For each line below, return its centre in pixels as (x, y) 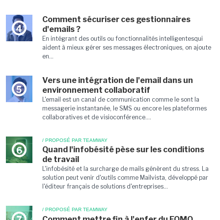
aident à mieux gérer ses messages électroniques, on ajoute (126, 47)
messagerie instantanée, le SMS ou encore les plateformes (124, 108)
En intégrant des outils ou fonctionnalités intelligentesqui (122, 39)
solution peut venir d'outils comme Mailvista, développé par (125, 178)
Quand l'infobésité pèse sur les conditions (123, 150)
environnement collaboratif (96, 90)
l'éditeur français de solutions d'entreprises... (105, 186)
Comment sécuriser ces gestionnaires (116, 19)
